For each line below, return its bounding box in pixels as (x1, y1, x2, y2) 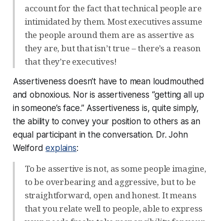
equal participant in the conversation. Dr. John (12, 129, 188, 140)
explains (45, 143, 76, 153)
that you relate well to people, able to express (24, 202, 202, 214)
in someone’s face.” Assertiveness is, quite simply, (12, 103, 199, 113)
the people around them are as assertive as (24, 29, 194, 40)
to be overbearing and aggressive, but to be (24, 176, 196, 187)
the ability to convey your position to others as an (12, 116, 201, 126)
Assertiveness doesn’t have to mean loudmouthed (12, 76, 204, 86)
